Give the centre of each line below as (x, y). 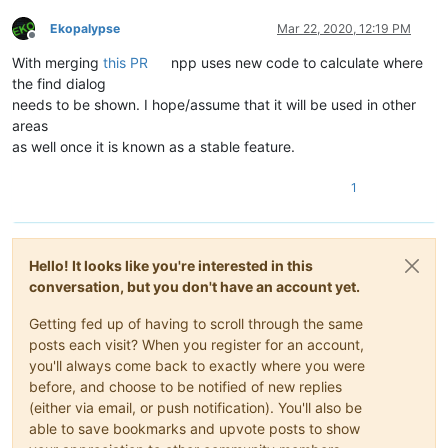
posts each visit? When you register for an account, (196, 344)
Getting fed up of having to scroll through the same (196, 323)
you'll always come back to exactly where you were (197, 365)
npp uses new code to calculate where (295, 62)
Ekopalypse (85, 28)
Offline (49, 43)
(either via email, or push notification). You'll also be (195, 407)
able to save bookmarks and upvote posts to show (194, 428)
